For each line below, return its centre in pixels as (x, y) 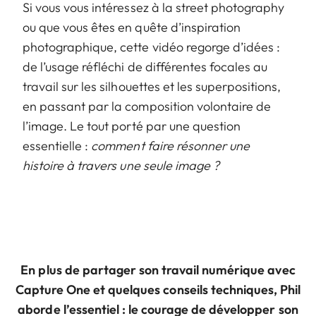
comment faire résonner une (171, 146)
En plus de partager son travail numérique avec (158, 270)
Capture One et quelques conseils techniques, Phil (158, 290)
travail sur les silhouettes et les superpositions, (152, 87)
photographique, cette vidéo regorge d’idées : (152, 47)
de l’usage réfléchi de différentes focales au (145, 67)
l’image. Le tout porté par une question (132, 126)
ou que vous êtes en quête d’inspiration (132, 28)
